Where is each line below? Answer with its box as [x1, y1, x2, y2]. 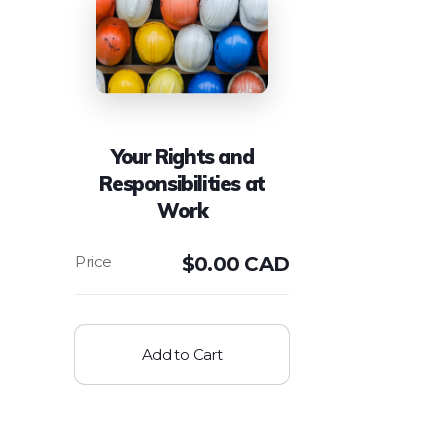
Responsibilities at [99, 170, 265, 196]
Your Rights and [111, 143, 254, 169]
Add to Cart [141, 344, 223, 364]
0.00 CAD [193, 251, 290, 276]
